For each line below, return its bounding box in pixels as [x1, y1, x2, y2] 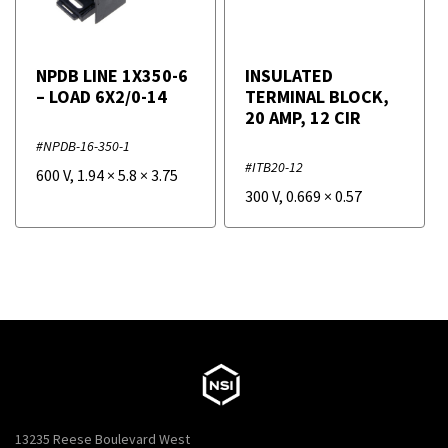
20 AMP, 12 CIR [245, 106, 361, 130]
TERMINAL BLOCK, [245, 85, 389, 109]
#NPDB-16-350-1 [36, 137, 130, 156]
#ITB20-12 [245, 158, 303, 177]
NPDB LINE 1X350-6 [36, 64, 188, 88]
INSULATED [245, 64, 333, 88]
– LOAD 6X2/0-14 [36, 85, 167, 109]
